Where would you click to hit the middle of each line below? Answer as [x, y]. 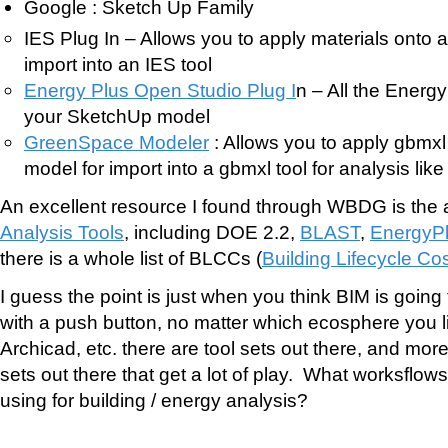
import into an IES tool [118, 64]
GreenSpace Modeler [116, 142]
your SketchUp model [117, 116]
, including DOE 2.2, [212, 232]
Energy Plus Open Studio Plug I [160, 90]
